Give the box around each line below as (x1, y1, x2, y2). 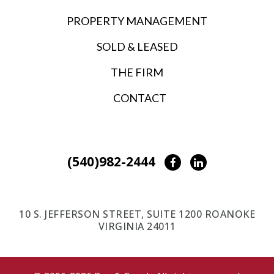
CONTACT (113, 91, 166, 105)
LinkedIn (202, 156, 242, 167)
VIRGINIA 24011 (98, 219, 176, 233)
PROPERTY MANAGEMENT (67, 13, 207, 28)
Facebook (175, 156, 218, 167)
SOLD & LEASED (96, 39, 178, 53)
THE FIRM (111, 65, 163, 79)
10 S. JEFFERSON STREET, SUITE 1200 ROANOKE (19, 207, 255, 221)
